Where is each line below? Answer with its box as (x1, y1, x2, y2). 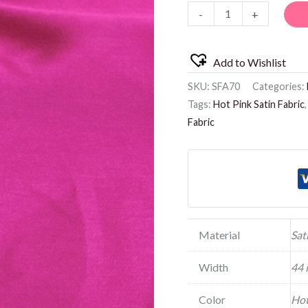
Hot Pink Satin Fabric (212, 98, 305, 111)
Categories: (252, 80, 307, 93)
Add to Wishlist (212, 56, 286, 69)
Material (198, 228, 240, 241)
